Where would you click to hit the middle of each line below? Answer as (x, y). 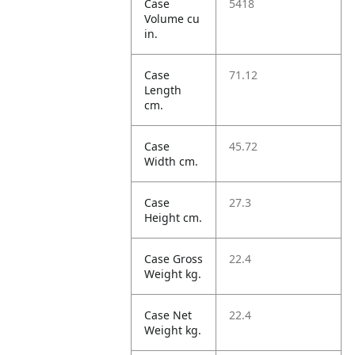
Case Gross (174, 259)
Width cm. (172, 161)
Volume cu (172, 19)
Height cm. (174, 218)
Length (163, 90)
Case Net (168, 315)
